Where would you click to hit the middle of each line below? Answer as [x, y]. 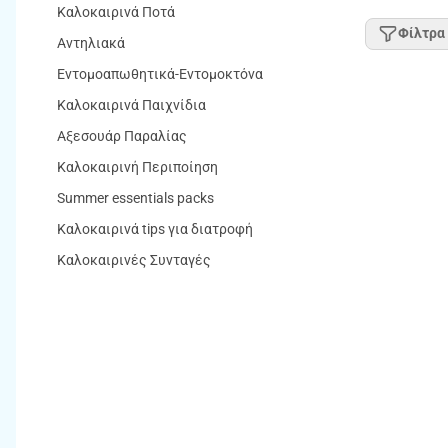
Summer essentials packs [135, 198]
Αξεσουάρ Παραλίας [122, 136]
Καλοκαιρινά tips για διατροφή [155, 229]
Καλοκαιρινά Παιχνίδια [131, 105]
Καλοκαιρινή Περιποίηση [137, 167]
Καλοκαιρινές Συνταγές [134, 260]
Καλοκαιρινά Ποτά [116, 12]
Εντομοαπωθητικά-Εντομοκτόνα [160, 74]
